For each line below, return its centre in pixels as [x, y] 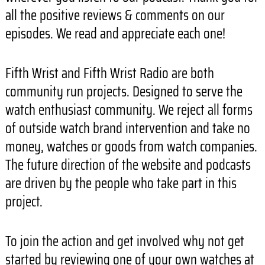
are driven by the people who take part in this [121, 184]
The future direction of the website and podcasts [128, 165]
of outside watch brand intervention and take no [127, 129]
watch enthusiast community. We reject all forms [129, 110]
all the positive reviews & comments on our [115, 16]
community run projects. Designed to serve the [124, 92]
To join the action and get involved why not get [125, 242]
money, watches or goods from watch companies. [131, 147]
